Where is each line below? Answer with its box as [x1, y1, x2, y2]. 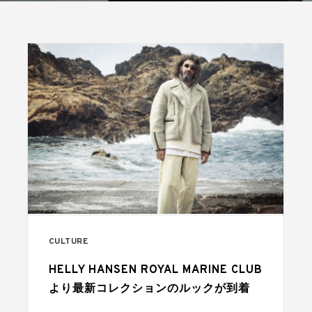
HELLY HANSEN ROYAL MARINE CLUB [48, 263, 263, 277]
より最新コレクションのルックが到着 [48, 281, 250, 296]
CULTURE [48, 235, 88, 247]
